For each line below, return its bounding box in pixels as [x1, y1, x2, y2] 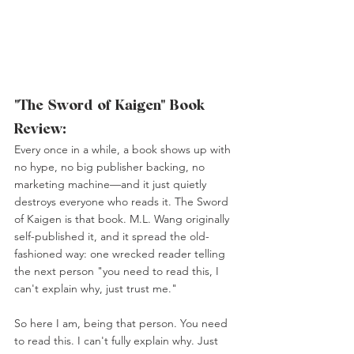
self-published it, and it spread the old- [14, 229, 209, 244]
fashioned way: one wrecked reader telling [14, 247, 228, 262]
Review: [14, 120, 66, 137]
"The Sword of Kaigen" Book [14, 96, 209, 114]
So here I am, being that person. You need [14, 316, 231, 331]
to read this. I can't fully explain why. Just [14, 333, 221, 348]
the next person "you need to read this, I [14, 264, 222, 279]
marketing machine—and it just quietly [14, 177, 209, 192]
